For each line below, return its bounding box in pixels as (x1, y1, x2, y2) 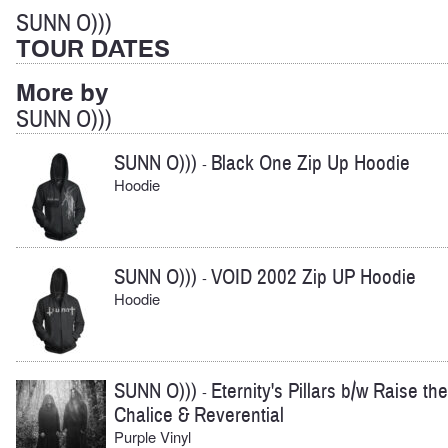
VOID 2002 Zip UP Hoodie (211, 264, 416, 291)
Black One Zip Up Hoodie (211, 150, 410, 178)
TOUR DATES (16, 37, 170, 62)
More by (16, 82, 108, 107)
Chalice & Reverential (114, 401, 284, 429)
